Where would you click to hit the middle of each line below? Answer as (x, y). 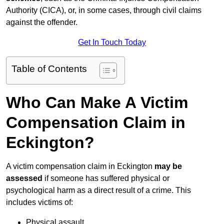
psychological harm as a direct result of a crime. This (98, 190)
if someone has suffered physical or (106, 178)
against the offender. (42, 22)
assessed (24, 178)
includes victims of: (39, 202)
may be (168, 166)
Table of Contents (49, 69)
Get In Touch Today (112, 42)
